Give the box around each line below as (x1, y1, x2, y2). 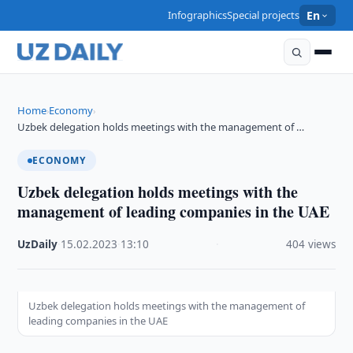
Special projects (227, 8, 300, 22)
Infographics (168, 8, 228, 22)
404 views (285, 237, 336, 251)
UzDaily (17, 237, 58, 251)
